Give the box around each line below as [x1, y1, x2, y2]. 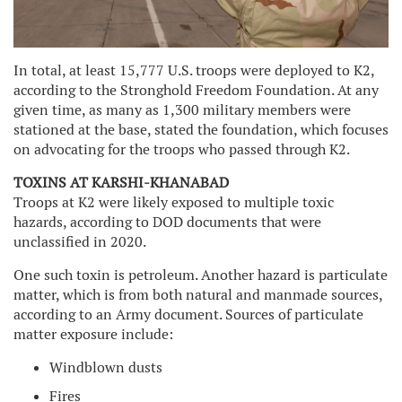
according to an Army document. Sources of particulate [13, 304, 363, 324]
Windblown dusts [49, 357, 162, 377]
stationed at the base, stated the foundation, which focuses [13, 119, 389, 139]
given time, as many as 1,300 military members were [13, 100, 351, 119]
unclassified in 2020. [13, 232, 146, 251]
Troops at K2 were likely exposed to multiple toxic [13, 192, 334, 212]
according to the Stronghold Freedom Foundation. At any [13, 80, 379, 100]
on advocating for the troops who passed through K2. [13, 139, 350, 159]
